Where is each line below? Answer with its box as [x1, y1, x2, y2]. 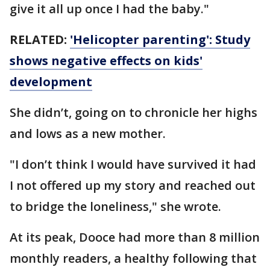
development [10, 74, 92, 90]
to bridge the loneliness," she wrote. [10, 198, 221, 215]
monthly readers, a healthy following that [10, 250, 257, 267]
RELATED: [10, 31, 70, 48]
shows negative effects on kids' [10, 52, 202, 69]
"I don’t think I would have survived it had [10, 156, 256, 173]
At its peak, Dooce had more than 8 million [10, 229, 260, 246]
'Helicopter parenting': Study [70, 31, 250, 48]
